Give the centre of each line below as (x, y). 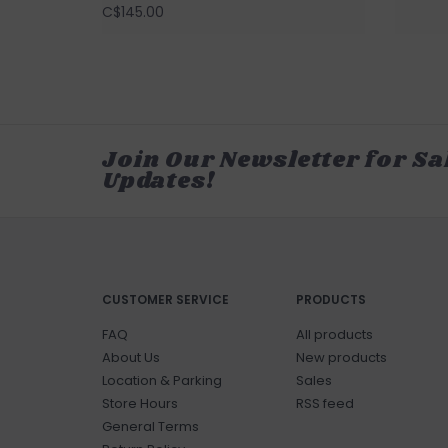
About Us (131, 358)
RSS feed (324, 404)
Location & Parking (162, 381)
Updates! (158, 182)
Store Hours (140, 404)
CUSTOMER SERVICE (165, 300)
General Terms (150, 427)
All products (334, 335)
